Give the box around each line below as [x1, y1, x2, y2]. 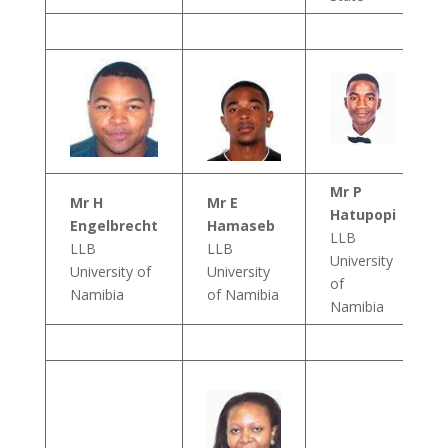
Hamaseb [206, 216, 275, 235]
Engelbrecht [69, 216, 158, 235]
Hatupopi [329, 205, 396, 224]
